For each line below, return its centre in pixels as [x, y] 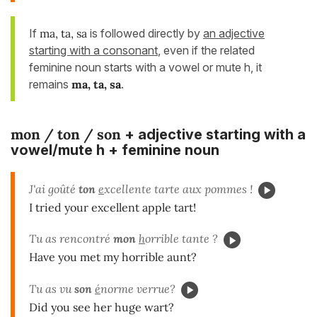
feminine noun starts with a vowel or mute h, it [145, 67]
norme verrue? [138, 289]
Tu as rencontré [71, 239]
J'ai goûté [54, 189]
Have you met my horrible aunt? [113, 257]
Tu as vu [52, 289]
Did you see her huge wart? [102, 307]
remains [50, 84]
